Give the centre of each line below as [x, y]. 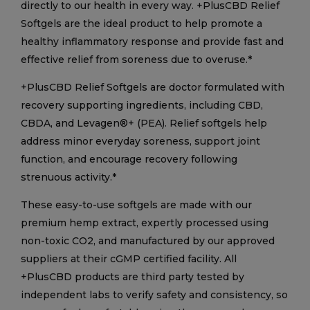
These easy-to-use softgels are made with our [136, 205]
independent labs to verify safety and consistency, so [154, 295]
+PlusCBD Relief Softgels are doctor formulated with [153, 87]
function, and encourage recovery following [129, 159]
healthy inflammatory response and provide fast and [152, 42]
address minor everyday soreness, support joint [140, 141]
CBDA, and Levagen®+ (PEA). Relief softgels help [144, 123]
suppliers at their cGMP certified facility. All [129, 259]
